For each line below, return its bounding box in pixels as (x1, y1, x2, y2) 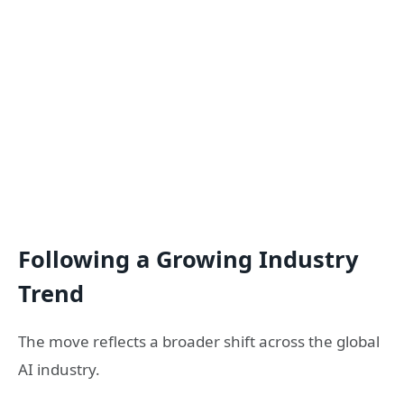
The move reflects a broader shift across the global (18, 331, 380, 353)
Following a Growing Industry (18, 243, 359, 275)
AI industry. (18, 359, 100, 381)
